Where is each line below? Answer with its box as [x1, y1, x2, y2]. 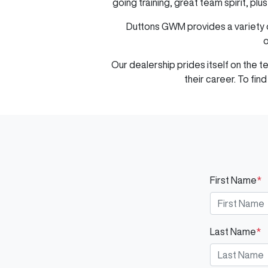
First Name [210, 175, 257, 185]
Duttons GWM [126, 22, 185, 31]
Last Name [210, 227, 256, 236]
